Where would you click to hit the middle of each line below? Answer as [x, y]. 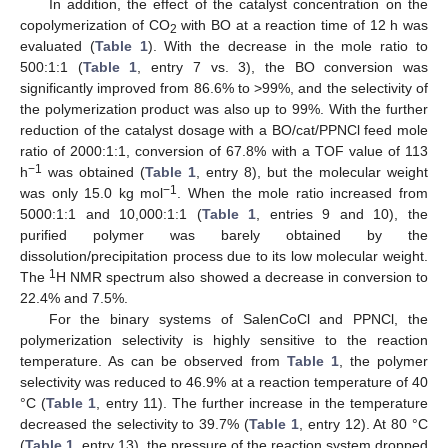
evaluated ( [57, 45]
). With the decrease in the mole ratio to [288, 45]
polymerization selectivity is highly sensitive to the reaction [224, 339]
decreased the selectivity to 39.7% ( [135, 423]
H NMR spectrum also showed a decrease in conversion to [242, 276]
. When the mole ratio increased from [303, 192]
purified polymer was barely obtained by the [224, 234]
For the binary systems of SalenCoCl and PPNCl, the [238, 318]
